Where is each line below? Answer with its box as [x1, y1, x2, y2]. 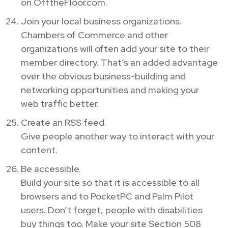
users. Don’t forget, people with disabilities [21, 204, 203, 216]
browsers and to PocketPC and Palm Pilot [21, 190, 193, 202]
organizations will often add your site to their [21, 42, 209, 54]
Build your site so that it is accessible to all [21, 176, 199, 188]
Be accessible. [21, 162, 81, 175]
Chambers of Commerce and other [21, 28, 168, 41]
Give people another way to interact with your [21, 130, 214, 142]
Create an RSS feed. [21, 116, 106, 128]
